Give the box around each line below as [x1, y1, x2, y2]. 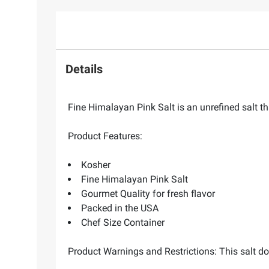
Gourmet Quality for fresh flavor [81, 188, 215, 200]
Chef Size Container [81, 217, 165, 229]
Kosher [81, 159, 110, 171]
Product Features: [68, 130, 142, 142]
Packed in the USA [81, 202, 159, 214]
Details [65, 61, 103, 76]
